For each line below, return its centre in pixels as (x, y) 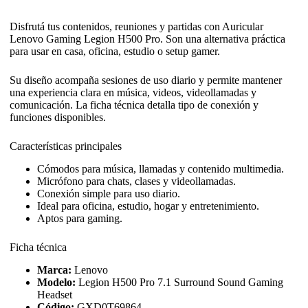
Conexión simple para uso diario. (109, 193)
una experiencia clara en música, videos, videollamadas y (133, 93)
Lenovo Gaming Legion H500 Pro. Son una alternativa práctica (147, 39)
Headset (55, 294)
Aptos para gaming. (80, 218)
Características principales (66, 146)
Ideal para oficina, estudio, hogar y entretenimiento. (148, 206)
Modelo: (56, 282)
